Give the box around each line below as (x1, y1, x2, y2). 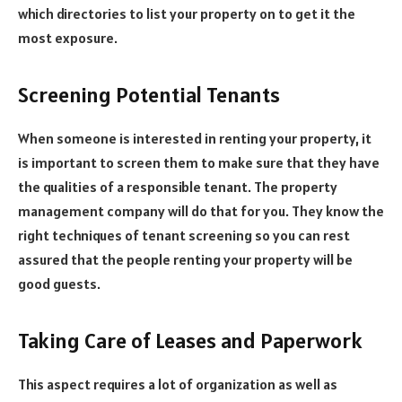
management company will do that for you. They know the (18, 202, 384, 221)
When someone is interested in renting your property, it (18, 129, 371, 148)
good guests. (18, 275, 100, 293)
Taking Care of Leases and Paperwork (18, 327, 363, 355)
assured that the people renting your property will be (18, 250, 353, 269)
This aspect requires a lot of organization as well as (18, 375, 337, 394)
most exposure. (18, 28, 120, 47)
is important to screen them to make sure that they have (18, 153, 380, 172)
